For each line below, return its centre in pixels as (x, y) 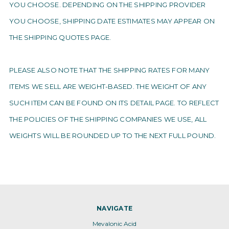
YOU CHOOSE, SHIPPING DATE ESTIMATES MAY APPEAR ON (112, 21)
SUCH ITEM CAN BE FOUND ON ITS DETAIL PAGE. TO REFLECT (114, 103)
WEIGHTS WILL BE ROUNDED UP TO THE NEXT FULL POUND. (113, 135)
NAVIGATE (114, 208)
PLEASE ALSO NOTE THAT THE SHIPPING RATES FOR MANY (110, 70)
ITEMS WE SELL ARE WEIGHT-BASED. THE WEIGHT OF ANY (108, 86)
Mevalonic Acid (114, 224)
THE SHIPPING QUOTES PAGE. (60, 37)
